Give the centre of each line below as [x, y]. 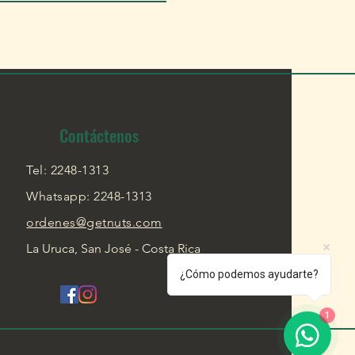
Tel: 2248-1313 [68, 170]
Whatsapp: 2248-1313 [89, 197]
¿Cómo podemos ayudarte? [249, 274]
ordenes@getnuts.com [94, 223]
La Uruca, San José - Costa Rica [114, 249]
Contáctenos [99, 136]
